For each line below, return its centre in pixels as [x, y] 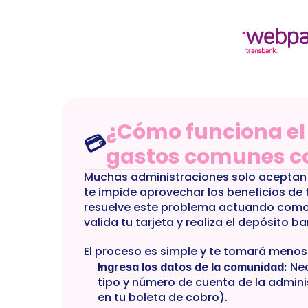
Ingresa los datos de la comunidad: [192, 267]
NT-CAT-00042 [73, 26]
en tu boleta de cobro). [163, 297]
